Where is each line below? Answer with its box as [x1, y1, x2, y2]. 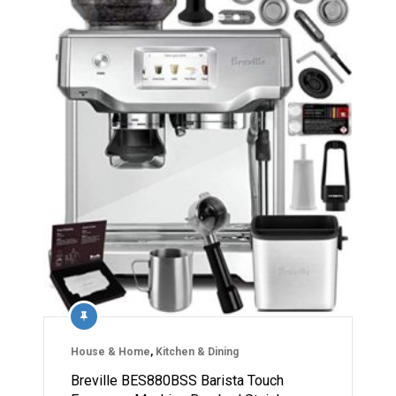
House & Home [71, 346, 150, 359]
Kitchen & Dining [156, 346, 239, 359]
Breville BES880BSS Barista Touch [71, 372, 284, 390]
